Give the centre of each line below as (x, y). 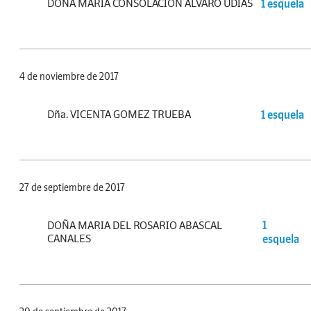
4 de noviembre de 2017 (69, 77)
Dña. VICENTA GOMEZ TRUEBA (119, 114)
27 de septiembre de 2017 (72, 188)
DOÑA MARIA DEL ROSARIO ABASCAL (135, 225)
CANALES (69, 238)
